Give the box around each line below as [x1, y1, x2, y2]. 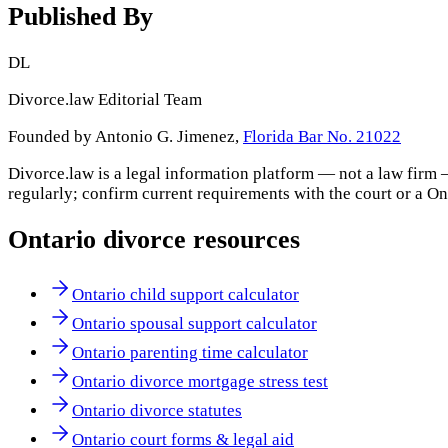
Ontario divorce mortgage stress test [72, 372, 328, 392]
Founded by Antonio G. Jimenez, [8, 126, 239, 146]
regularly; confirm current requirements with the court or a [8, 183, 427, 203]
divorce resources [96, 224, 300, 254]
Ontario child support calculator [72, 285, 299, 305]
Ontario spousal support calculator [72, 314, 317, 334]
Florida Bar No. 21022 [243, 126, 401, 146]
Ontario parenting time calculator [72, 343, 308, 363]
